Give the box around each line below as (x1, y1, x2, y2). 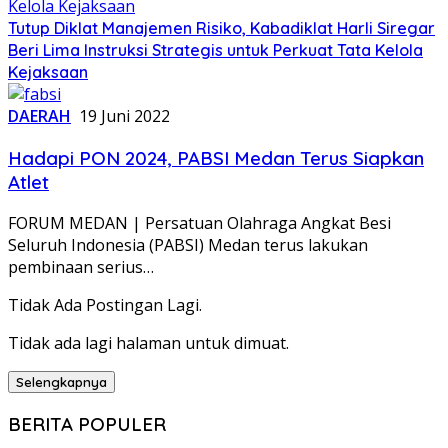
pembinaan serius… (8, 256, 154, 279)
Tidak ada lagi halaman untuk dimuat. (8, 332, 289, 355)
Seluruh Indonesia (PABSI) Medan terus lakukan (8, 234, 368, 257)
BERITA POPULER (8, 412, 166, 437)
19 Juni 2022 (79, 104, 170, 127)
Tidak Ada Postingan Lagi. (8, 294, 202, 317)
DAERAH (8, 104, 71, 127)
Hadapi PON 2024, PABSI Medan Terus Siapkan (8, 145, 424, 170)
